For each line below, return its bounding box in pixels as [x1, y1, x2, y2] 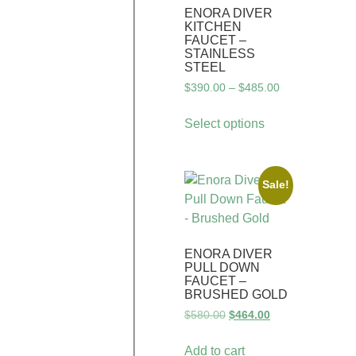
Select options [184, 116, 265, 130]
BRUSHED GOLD [184, 288, 288, 302]
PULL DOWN [184, 261, 260, 275]
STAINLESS [184, 46, 255, 60]
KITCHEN [184, 19, 242, 33]
